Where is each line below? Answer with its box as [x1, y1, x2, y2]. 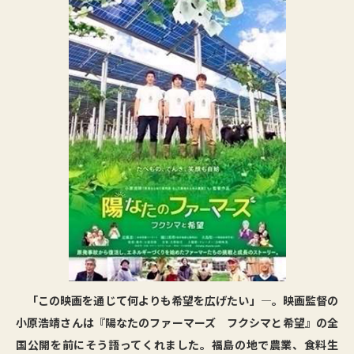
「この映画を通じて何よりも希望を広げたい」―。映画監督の [16, 292, 338, 308]
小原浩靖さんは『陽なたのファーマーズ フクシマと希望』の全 [16, 314, 338, 330]
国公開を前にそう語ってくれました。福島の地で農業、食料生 [16, 336, 338, 352]
